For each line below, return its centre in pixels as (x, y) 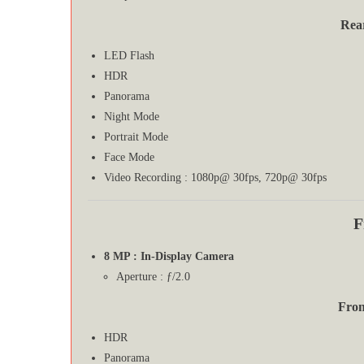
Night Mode (132, 116)
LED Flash (129, 55)
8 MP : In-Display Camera (169, 256)
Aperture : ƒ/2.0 (153, 276)
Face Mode (129, 157)
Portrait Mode (136, 136)
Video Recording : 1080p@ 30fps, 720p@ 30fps (215, 177)
